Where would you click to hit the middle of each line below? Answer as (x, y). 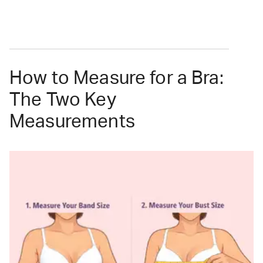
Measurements (72, 122)
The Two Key (63, 100)
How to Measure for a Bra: (117, 79)
